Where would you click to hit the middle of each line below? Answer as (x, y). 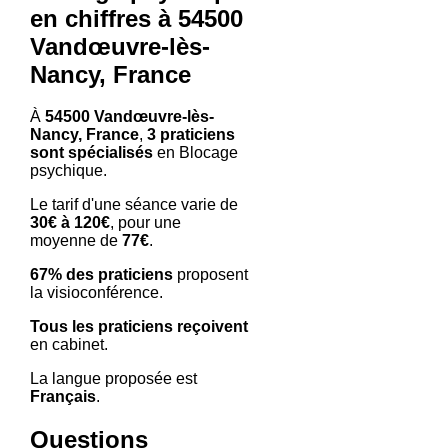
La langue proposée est (113, 379)
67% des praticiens (101, 275)
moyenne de (75, 241)
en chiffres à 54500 (136, 18)
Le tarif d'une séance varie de (133, 205)
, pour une (145, 223)
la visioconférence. (96, 293)
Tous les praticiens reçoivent (138, 327)
